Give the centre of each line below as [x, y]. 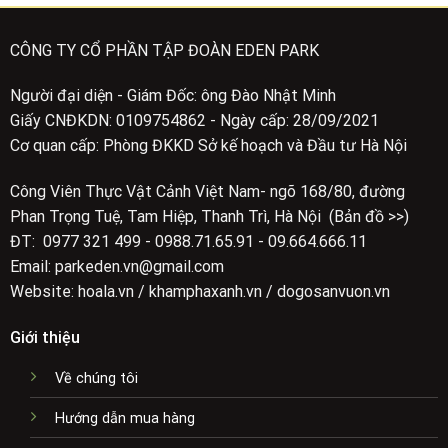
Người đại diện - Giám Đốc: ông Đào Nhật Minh [172, 96]
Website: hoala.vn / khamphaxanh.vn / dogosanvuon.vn [199, 292]
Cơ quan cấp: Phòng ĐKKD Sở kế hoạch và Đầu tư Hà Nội [208, 146]
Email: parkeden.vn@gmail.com [116, 267]
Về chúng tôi [96, 378]
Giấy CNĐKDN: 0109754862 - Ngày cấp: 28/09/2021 [194, 121]
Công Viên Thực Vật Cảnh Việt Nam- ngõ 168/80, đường [207, 192]
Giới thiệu [44, 337]
